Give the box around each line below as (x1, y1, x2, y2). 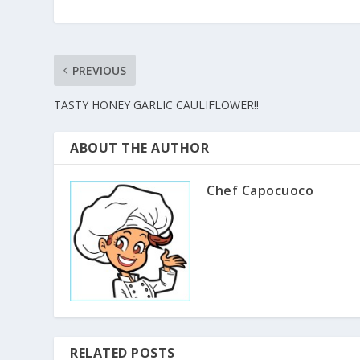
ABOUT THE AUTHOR (70, 138, 210, 157)
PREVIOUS (72, 62, 127, 78)
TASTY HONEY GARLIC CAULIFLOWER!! (54, 96, 260, 112)
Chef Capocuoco (207, 181, 314, 199)
